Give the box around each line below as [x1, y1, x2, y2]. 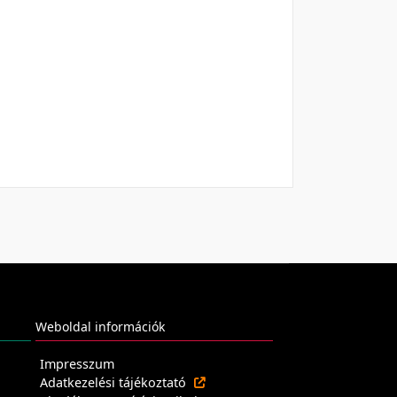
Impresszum [40, 355, 114, 372]
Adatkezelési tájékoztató [40, 374, 190, 391]
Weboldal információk [35, 318, 165, 335]
